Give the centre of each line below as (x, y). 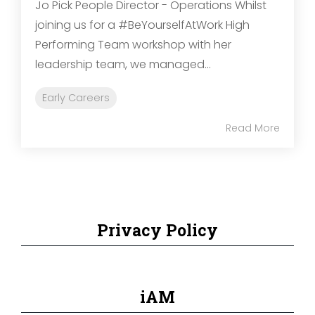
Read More (253, 128)
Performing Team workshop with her (133, 45)
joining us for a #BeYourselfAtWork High (142, 25)
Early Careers (76, 98)
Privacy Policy (157, 230)
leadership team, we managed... (123, 65)
